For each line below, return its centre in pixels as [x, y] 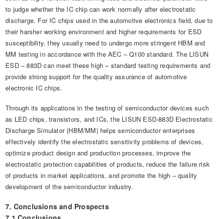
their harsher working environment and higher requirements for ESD [104, 32]
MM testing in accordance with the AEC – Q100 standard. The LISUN [107, 54]
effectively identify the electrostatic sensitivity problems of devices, [105, 142]
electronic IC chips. [34, 88]
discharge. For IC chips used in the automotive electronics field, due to [109, 21]
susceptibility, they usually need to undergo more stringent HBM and [105, 43]
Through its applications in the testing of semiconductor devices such [107, 108]
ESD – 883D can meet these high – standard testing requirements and [108, 66]
